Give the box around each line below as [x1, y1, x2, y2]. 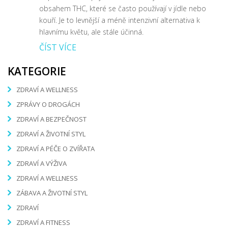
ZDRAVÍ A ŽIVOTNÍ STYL [16, 129, 85, 139]
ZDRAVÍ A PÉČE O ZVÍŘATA [16, 144, 95, 154]
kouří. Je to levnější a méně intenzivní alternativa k [39, 15, 200, 25]
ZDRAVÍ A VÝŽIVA [16, 159, 67, 168]
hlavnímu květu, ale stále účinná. [39, 26, 144, 37]
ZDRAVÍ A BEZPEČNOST [16, 115, 87, 124]
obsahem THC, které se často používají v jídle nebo [39, 3, 206, 13]
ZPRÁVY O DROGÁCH [16, 100, 80, 109]
